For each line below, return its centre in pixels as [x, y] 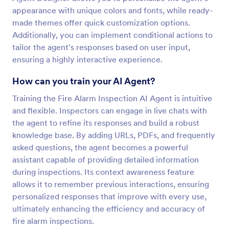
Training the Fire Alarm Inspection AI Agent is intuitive [112, 98]
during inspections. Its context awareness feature [103, 172]
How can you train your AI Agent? [84, 81]
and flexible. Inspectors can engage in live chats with [110, 110]
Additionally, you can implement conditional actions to [112, 35]
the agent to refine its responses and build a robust [106, 123]
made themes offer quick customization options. [101, 22]
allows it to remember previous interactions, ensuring [111, 184]
